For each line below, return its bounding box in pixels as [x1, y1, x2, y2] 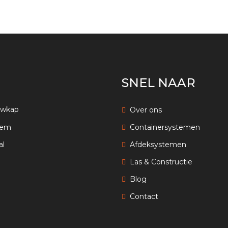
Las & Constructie [130, 157, 192, 167]
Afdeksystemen [130, 140, 186, 150]
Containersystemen [130, 123, 200, 132]
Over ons [130, 105, 162, 115]
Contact [130, 192, 158, 202]
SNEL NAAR [122, 75, 195, 91]
